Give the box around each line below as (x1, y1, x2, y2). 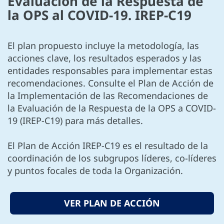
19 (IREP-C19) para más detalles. (7, 114, 143, 126)
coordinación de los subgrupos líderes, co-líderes (7, 151, 216, 164)
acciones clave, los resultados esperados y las (7, 51, 201, 64)
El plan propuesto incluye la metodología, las (7, 39, 199, 51)
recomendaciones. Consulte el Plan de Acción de (7, 76, 213, 89)
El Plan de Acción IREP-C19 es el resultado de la (7, 139, 208, 151)
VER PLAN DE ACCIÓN (64, 196, 160, 209)
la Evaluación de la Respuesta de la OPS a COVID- (7, 101, 216, 114)
